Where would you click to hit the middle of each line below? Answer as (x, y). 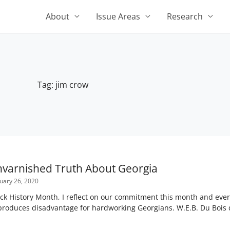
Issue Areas (118, 16)
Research (185, 16)
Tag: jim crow (63, 85)
